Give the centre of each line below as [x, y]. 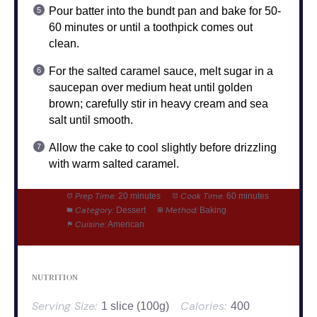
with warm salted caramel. [114, 163]
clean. [64, 43]
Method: [181, 210]
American [126, 224]
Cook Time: [202, 196]
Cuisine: [90, 224]
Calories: [203, 306]
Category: [94, 210]
